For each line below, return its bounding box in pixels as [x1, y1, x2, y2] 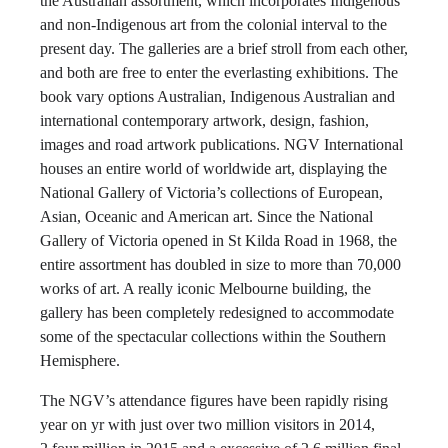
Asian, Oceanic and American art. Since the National [40, 208, 373, 225]
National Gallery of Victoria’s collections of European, [40, 184, 383, 201]
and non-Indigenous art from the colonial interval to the [40, 16, 387, 33]
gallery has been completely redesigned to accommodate [40, 304, 394, 321]
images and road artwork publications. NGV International [40, 136, 403, 153]
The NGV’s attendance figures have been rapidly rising [40, 392, 388, 409]
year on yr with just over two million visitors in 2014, [40, 416, 375, 433]
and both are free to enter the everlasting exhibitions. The [40, 64, 398, 81]
